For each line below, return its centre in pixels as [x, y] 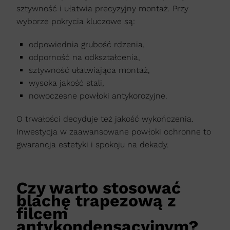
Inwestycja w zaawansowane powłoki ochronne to [114, 132]
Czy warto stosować [99, 188]
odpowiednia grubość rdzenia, [87, 45]
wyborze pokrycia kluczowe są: [76, 22]
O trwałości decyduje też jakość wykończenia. [105, 119]
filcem [42, 214]
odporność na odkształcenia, [84, 57]
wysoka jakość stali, [66, 83]
